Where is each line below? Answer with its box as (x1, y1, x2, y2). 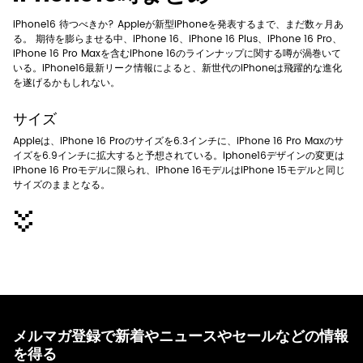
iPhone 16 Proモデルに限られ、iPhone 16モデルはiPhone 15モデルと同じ (13, 162, 345, 178)
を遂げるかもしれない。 (13, 75, 120, 91)
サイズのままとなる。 (13, 177, 110, 193)
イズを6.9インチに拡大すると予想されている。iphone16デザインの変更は (13, 147, 344, 164)
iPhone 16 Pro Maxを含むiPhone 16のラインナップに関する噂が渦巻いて (13, 45, 341, 62)
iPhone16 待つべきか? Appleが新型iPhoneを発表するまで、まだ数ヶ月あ (13, 16, 344, 32)
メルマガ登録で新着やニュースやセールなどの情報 (13, 325, 348, 346)
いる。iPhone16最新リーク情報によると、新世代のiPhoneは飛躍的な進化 (13, 60, 342, 76)
